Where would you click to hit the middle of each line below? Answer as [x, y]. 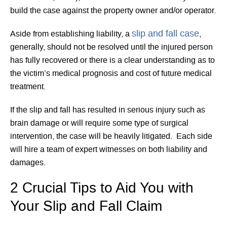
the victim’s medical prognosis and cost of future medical [111, 74]
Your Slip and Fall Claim [86, 207]
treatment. [28, 87]
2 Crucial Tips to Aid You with [102, 189]
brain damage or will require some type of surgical [99, 123]
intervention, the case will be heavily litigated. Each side [111, 137]
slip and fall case [165, 34]
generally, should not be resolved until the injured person [111, 47]
